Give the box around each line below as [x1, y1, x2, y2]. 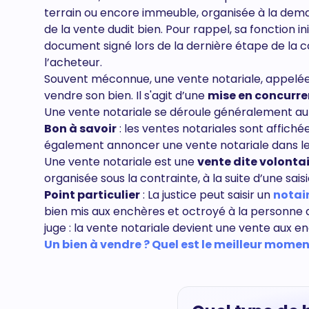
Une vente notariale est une [44, 154, 197, 170]
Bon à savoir [44, 121, 117, 137]
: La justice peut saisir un [140, 187, 273, 203]
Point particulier [44, 187, 140, 203]
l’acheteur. [44, 54, 102, 70]
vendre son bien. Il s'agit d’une [44, 88, 208, 103]
